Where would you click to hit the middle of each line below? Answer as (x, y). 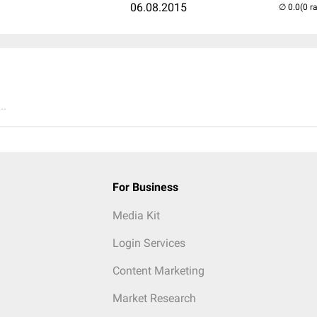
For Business (145, 187)
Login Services (149, 243)
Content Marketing (158, 271)
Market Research (154, 298)
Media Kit (136, 215)
